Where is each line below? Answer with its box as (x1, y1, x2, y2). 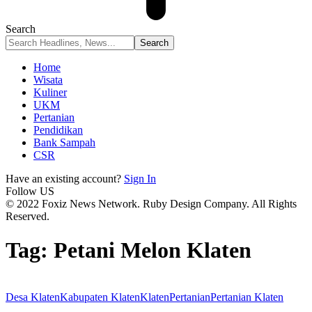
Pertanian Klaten (210, 290, 283, 303)
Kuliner (33, 86, 67, 98)
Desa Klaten (6, 290, 60, 303)
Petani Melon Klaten (54, 237, 251, 263)
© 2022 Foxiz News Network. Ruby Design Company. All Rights (6, 198, 297, 210)
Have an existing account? (6, 173, 121, 185)
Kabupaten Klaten (60, 290, 140, 303)
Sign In (124, 173, 156, 185)
